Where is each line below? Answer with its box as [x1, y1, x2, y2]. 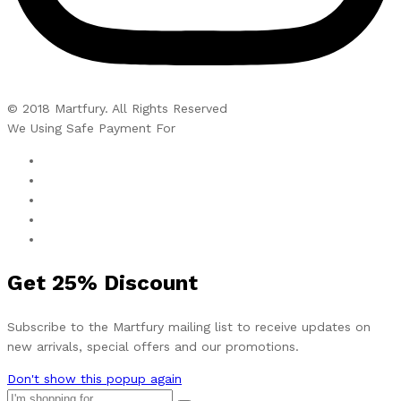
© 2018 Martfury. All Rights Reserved [7, 100, 227, 115]
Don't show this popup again [7, 371, 182, 386]
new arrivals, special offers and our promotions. [7, 338, 299, 354]
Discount [104, 269, 198, 295]
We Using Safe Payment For [7, 120, 175, 135]
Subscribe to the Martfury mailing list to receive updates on [7, 319, 371, 334]
